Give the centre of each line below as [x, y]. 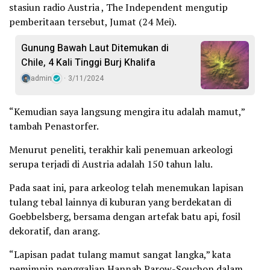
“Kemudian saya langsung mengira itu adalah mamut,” [127, 111]
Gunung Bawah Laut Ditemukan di [95, 48]
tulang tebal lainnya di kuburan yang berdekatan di [120, 202]
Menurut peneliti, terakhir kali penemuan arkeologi [121, 149]
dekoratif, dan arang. [55, 231]
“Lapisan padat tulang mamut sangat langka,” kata [120, 254]
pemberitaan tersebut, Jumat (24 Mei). [93, 22]
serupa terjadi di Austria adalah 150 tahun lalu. [111, 164]
